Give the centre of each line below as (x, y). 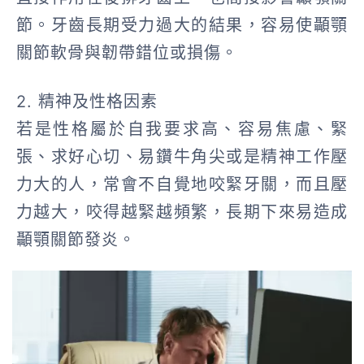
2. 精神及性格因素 (95, 101)
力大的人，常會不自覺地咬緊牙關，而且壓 (182, 184)
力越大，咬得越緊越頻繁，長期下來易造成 (182, 212)
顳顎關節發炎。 (76, 239)
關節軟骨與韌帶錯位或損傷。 (127, 53)
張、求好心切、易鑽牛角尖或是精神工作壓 (182, 156)
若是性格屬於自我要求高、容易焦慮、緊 (182, 129)
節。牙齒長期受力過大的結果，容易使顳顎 (182, 26)
